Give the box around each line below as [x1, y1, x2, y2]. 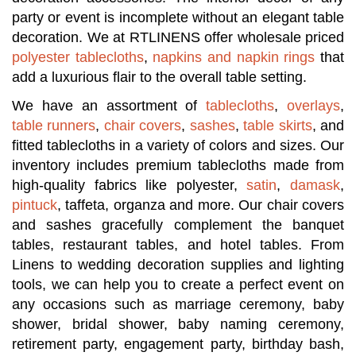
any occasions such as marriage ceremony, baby [12, 296, 344, 313]
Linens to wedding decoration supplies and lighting [12, 257, 344, 273]
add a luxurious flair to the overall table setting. [12, 69, 307, 86]
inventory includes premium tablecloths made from [12, 157, 344, 174]
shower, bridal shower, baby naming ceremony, [12, 316, 344, 333]
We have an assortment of [12, 98, 207, 114]
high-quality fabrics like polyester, [12, 177, 247, 194]
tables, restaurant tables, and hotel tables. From [12, 237, 344, 253]
